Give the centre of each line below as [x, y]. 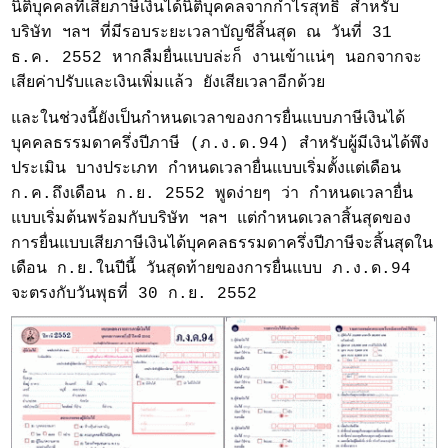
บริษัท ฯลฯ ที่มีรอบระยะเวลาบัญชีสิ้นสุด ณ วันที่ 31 [202, 33]
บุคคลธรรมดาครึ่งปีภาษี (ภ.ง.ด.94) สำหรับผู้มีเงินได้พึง [220, 144]
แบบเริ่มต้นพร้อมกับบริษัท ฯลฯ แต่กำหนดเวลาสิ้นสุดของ [211, 219]
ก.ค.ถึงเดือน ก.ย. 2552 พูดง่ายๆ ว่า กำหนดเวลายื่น [212, 194]
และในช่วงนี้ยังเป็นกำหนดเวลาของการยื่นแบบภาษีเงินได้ [208, 119]
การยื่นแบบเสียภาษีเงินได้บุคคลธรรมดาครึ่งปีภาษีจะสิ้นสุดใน [222, 244]
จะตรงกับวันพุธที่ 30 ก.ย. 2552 [134, 294]
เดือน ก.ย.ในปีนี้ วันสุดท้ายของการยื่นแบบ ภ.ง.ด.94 [211, 269]
